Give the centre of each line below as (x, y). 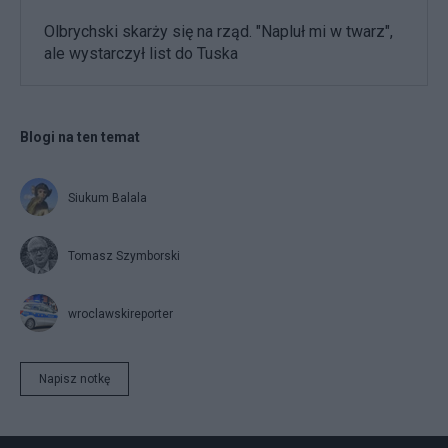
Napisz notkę (74, 378)
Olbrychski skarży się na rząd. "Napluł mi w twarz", (218, 31)
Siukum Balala (107, 197)
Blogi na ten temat (80, 136)
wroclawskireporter (120, 313)
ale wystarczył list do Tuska (141, 53)
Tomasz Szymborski (124, 255)
